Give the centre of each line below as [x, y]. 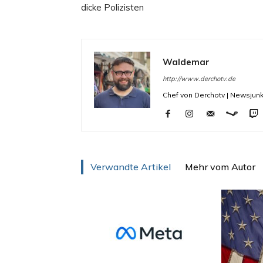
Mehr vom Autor [220, 167]
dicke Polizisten [112, 7]
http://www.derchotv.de [199, 79]
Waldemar [186, 62]
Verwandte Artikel [131, 167]
